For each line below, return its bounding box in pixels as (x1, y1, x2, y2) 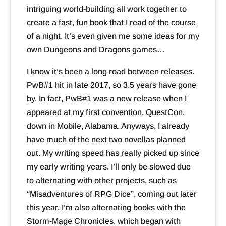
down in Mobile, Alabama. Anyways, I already (26, 122, 189, 131)
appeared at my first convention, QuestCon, (26, 108, 185, 117)
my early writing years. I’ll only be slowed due (26, 162, 191, 172)
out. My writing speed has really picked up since (26, 149, 199, 158)
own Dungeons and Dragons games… (26, 45, 165, 54)
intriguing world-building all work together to (26, 5, 187, 14)
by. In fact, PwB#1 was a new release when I (26, 94, 187, 103)
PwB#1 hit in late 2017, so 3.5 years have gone (26, 81, 196, 90)
